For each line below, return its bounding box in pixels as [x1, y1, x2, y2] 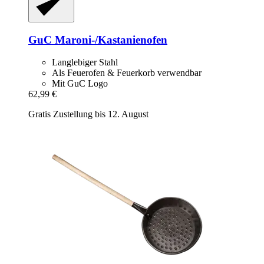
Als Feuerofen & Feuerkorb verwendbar [52, 68, 202, 78]
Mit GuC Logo [52, 78, 108, 89]
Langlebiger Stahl [52, 57, 118, 68]
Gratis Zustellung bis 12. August [28, 109, 148, 120]
